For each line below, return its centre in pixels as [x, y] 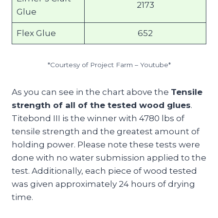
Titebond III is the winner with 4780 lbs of [98, 118]
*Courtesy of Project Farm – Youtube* [109, 65]
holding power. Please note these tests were [106, 145]
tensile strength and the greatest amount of [106, 132]
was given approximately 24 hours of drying [103, 184]
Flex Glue [36, 33]
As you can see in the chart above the [91, 92]
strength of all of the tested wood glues [101, 105]
